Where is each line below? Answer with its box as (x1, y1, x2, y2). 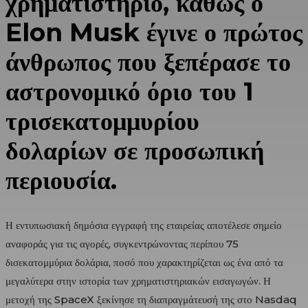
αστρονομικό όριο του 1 (5, 76, 254, 107)
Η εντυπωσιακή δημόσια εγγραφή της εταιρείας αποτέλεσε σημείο (5, 218, 282, 232)
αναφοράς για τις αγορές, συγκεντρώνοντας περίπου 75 (5, 236, 239, 250)
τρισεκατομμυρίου (5, 105, 199, 136)
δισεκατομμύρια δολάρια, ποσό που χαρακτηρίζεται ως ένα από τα (5, 255, 283, 269)
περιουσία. (5, 164, 117, 195)
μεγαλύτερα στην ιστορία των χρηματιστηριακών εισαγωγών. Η (5, 274, 271, 287)
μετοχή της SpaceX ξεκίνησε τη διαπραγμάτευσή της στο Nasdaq (5, 292, 297, 306)
